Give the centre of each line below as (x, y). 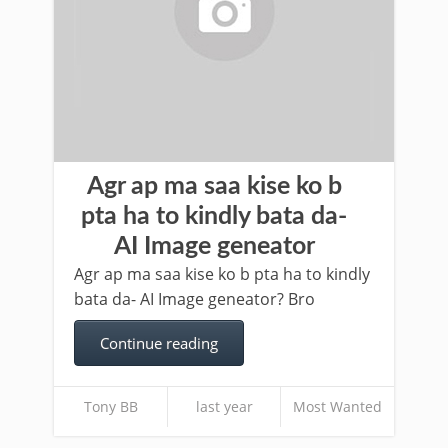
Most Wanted (337, 406)
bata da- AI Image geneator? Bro (194, 299)
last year (224, 406)
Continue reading (159, 343)
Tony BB (110, 406)
